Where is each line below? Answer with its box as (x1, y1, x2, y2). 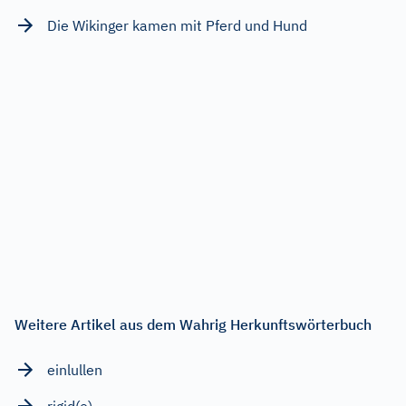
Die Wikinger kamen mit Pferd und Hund (47, 15, 307, 34)
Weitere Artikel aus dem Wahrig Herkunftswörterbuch (14, 314, 372, 333)
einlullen (47, 360, 102, 379)
